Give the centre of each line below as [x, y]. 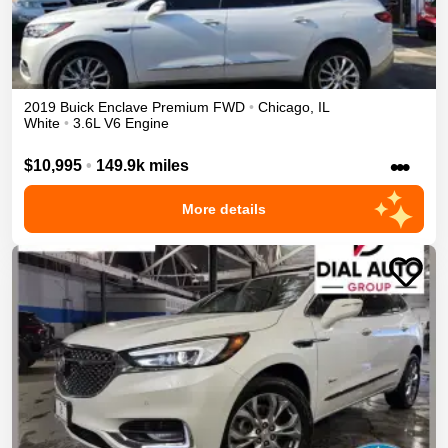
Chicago [284, 107]
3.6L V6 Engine [121, 123]
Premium [180, 107]
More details [224, 209]
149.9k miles [142, 166]
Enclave [123, 107]
